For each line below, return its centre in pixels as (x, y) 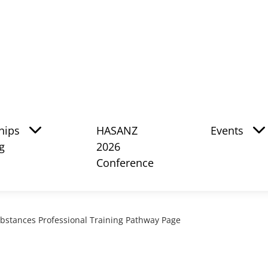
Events (227, 130)
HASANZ (117, 130)
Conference (125, 163)
